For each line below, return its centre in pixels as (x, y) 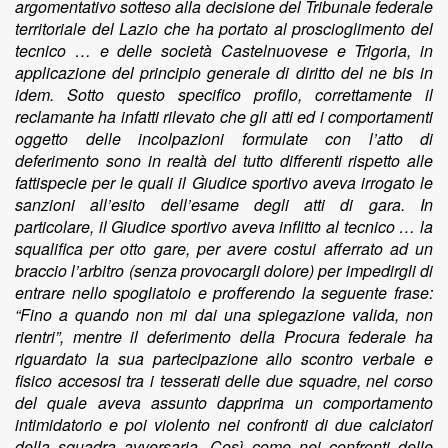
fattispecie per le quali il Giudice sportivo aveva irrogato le (224, 182)
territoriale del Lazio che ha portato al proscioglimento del (224, 28)
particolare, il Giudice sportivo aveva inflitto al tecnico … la (224, 226)
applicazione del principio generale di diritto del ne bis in (224, 72)
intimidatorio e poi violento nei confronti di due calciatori (224, 424)
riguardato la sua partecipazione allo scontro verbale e (224, 358)
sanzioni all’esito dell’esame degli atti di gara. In (224, 204)
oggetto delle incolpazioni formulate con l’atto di (224, 138)
